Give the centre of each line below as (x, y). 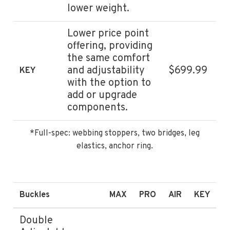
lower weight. (99, 8)
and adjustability (106, 71)
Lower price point (108, 34)
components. (98, 108)
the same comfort (109, 58)
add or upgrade (102, 95)
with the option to (109, 83)
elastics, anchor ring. (115, 146)
